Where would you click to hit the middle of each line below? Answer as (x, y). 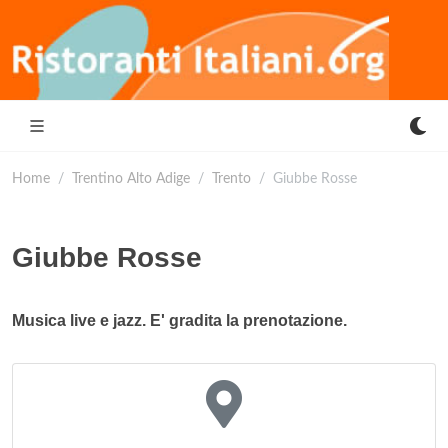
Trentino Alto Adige (131, 178)
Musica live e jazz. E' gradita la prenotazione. (179, 320)
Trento (231, 178)
